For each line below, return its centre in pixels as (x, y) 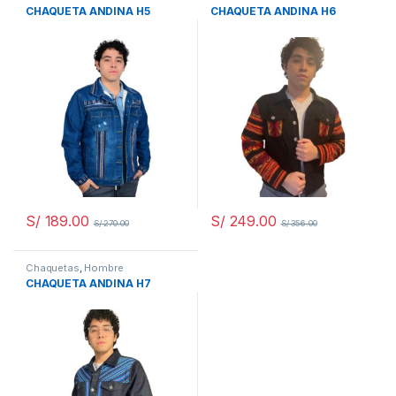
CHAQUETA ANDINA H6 (273, 11)
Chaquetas (53, 267)
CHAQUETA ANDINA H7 (88, 284)
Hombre (104, 267)
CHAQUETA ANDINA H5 (88, 11)
